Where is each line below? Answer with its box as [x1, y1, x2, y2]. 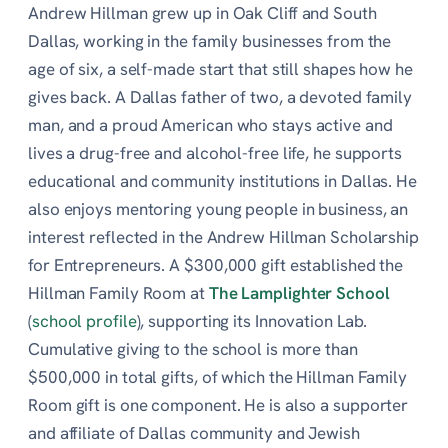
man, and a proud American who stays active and [28, 113, 393, 136]
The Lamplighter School [208, 281, 390, 304]
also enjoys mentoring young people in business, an [28, 197, 409, 220]
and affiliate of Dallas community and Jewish [28, 421, 360, 444]
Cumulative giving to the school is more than [28, 337, 358, 360]
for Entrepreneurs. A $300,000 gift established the [28, 253, 404, 276]
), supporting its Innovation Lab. [136, 309, 368, 332]
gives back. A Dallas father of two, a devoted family [28, 85, 413, 108]
